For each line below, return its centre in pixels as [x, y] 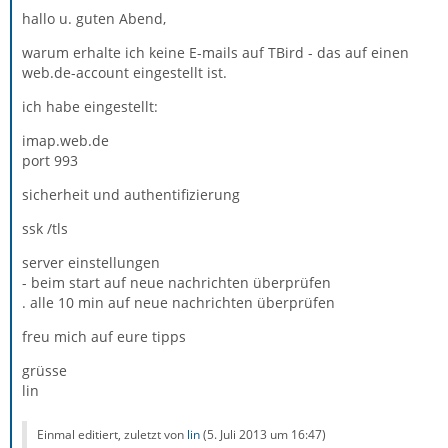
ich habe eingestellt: [90, 106]
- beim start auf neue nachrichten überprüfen [176, 282]
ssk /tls [45, 228]
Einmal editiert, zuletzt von [112, 434]
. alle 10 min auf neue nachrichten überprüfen [178, 302]
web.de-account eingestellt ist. [124, 72]
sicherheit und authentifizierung [131, 194]
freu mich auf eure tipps [104, 336]
